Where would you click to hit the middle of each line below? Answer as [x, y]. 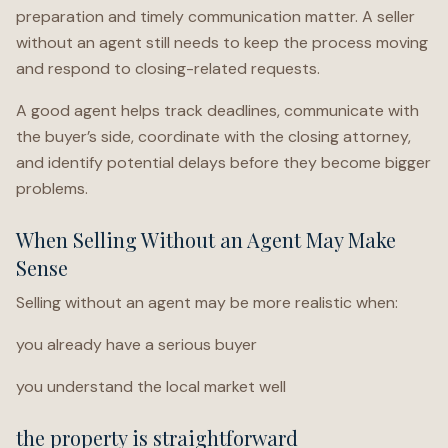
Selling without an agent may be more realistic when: [207, 302]
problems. [52, 188]
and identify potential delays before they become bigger [223, 162]
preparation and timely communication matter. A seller [215, 16]
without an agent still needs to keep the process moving [222, 42]
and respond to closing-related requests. [168, 68]
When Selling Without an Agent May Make [206, 239]
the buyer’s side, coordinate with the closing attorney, [213, 136]
